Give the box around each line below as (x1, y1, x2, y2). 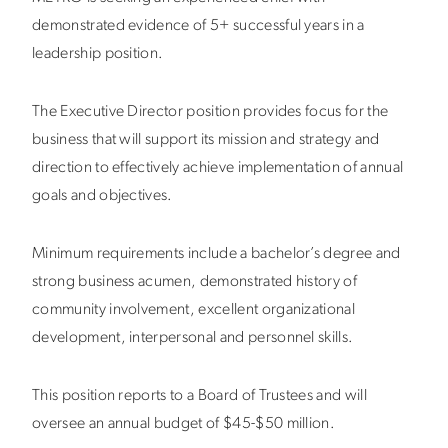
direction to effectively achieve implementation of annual (32, 160, 404, 176)
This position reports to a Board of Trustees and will (32, 388, 367, 404)
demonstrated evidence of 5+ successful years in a (32, 18, 365, 34)
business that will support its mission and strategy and (32, 132, 380, 148)
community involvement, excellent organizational (32, 302, 356, 318)
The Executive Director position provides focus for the (32, 104, 389, 120)
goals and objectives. (32, 188, 173, 204)
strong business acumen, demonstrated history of (32, 274, 358, 290)
